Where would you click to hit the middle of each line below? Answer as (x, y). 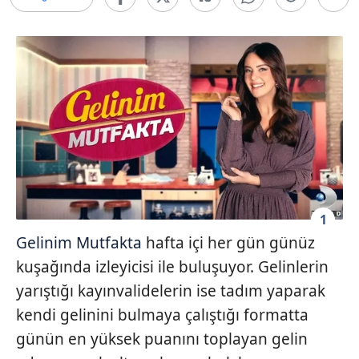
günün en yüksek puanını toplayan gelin (162, 339)
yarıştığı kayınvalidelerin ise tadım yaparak (171, 291)
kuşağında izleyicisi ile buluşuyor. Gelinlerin (172, 267)
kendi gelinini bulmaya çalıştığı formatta (162, 315)
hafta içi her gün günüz (228, 243)
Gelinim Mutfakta (79, 243)
